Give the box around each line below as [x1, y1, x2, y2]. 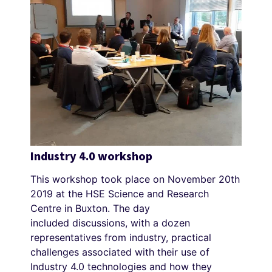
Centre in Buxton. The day [30, 202, 150, 215]
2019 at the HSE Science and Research [30, 188, 209, 200]
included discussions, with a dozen [30, 217, 190, 229]
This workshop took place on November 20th [30, 173, 240, 186]
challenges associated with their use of [30, 246, 209, 259]
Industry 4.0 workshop [30, 147, 152, 165]
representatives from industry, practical [30, 231, 211, 244]
